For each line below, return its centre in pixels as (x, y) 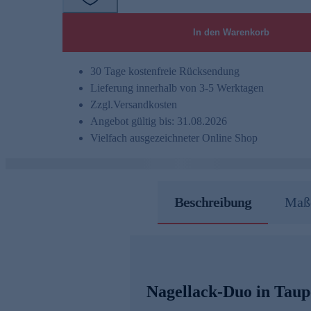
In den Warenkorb (231, 33)
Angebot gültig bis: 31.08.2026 (159, 121)
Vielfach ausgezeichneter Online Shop (174, 138)
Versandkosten (145, 105)
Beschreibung (212, 202)
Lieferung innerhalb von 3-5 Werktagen (177, 88)
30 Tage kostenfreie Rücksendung (165, 72)
